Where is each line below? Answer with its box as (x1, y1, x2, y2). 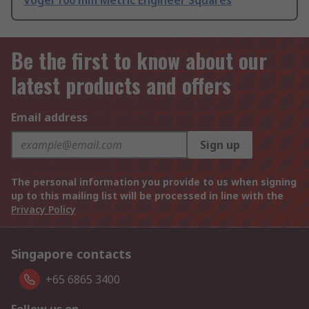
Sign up (200, 137, 240, 153)
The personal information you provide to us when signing (11, 175, 297, 189)
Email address (11, 110, 88, 126)
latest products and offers (11, 70, 231, 101)
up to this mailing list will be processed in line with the (11, 189, 283, 203)
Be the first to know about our (11, 45, 267, 77)
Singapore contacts (11, 246, 132, 263)
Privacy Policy (11, 203, 76, 217)
